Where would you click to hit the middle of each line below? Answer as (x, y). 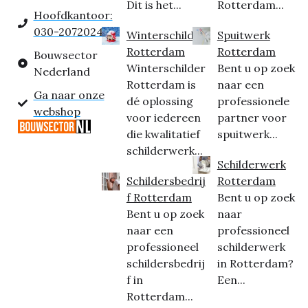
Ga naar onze (69, 95)
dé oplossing (159, 101)
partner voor (252, 118)
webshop (57, 111)
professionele (253, 101)
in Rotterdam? (255, 263)
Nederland (62, 71)
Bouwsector (65, 55)
